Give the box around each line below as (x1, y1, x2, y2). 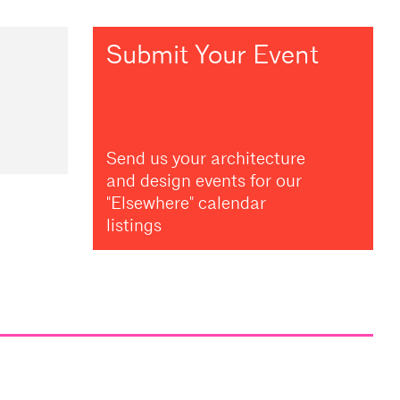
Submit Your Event (105, 37, 319, 72)
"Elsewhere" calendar (105, 192, 266, 215)
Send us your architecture (105, 147, 305, 171)
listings (105, 214, 162, 237)
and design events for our (105, 170, 302, 193)
